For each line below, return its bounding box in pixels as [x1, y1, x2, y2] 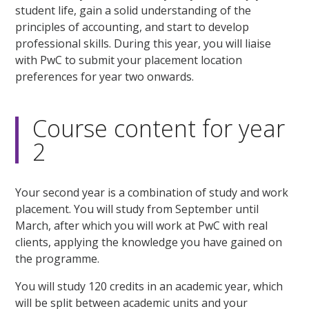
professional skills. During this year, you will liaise [15, 35, 272, 51]
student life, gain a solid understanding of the [15, 2, 252, 18]
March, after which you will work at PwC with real [15, 217, 268, 233]
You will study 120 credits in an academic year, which [15, 278, 283, 294]
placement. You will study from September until [15, 201, 259, 217]
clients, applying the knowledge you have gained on [15, 234, 283, 250]
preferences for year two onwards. [15, 68, 195, 84]
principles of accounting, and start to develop [15, 19, 250, 34]
